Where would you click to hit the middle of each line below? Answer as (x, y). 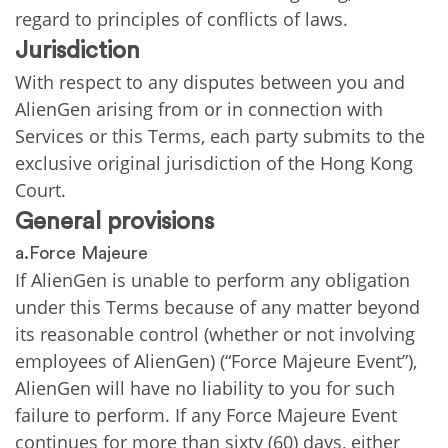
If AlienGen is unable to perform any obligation (212, 280)
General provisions (114, 222)
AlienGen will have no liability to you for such (205, 388)
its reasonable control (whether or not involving (215, 334)
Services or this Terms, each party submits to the (220, 136)
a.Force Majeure (81, 253)
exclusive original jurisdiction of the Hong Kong (214, 163)
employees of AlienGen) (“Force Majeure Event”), (216, 361)
